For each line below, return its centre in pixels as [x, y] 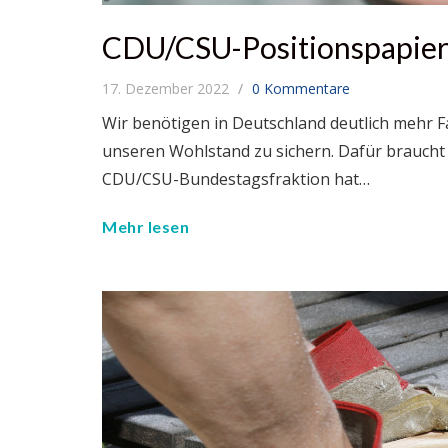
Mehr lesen [145, 227]
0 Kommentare [301, 89]
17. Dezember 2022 [167, 89]
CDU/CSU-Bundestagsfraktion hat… [236, 179]
